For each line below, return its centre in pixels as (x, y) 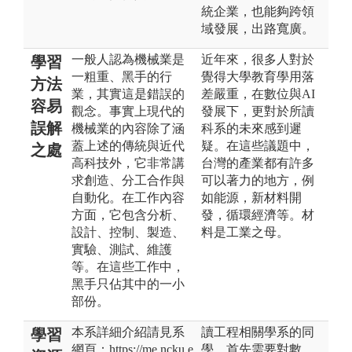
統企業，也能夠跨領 (258, 11)
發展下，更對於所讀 (258, 111)
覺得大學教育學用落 (258, 76)
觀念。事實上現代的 (128, 111)
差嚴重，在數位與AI (258, 93)
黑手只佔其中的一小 (128, 284)
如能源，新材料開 (251, 197)
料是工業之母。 (245, 232)
